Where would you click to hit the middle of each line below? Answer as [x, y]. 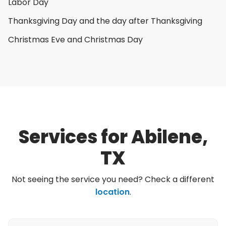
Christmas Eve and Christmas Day [75, 40]
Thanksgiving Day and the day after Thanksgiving [105, 21]
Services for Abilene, [113, 137]
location [112, 192]
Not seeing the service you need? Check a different [113, 179]
